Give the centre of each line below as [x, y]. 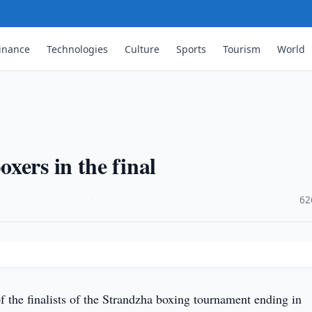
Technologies [78, 49]
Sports [192, 49]
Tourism [242, 49]
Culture [142, 49]
